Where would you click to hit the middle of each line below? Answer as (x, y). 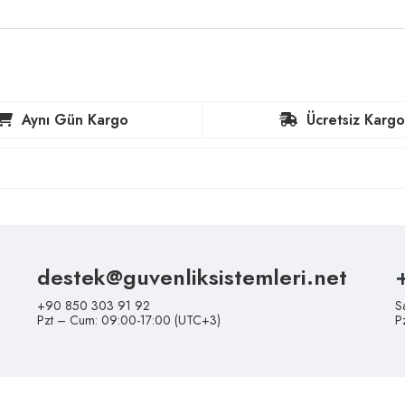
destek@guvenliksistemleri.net (192, 277)
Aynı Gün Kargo (75, 120)
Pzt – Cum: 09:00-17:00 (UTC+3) (128, 320)
